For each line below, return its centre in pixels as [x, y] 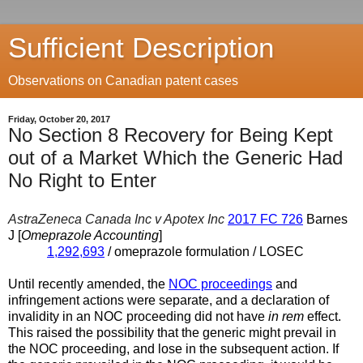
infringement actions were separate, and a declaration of [169, 300]
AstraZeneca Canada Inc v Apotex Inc [116, 219]
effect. [322, 316]
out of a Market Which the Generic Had [175, 158]
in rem [286, 316]
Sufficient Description [141, 48]
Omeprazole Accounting [90, 235]
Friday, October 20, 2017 [59, 119]
